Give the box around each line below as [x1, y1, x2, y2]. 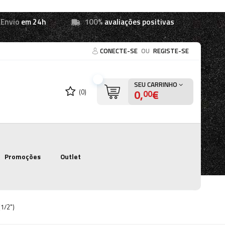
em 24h [20, 16, 46, 28]
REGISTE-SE [153, 46, 189, 56]
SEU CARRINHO [134, 79, 179, 89]
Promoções [4, 151, 41, 162]
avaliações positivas [103, 16, 174, 28]
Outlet [60, 151, 81, 162]
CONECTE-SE [100, 46, 139, 56]
